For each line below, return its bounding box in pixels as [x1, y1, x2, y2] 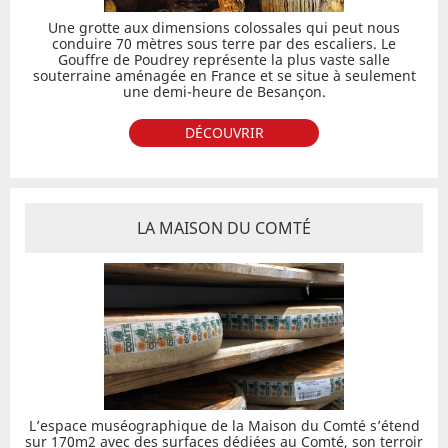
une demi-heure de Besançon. [122, 82, 326, 101]
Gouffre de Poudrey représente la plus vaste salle [58, 50, 390, 69]
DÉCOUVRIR [184, 123, 264, 142]
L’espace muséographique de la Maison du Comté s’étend [28, 416, 420, 435]
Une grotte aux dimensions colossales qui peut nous [48, 18, 400, 37]
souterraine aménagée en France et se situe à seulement [32, 66, 416, 85]
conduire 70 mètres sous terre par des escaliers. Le [52, 34, 396, 53]
